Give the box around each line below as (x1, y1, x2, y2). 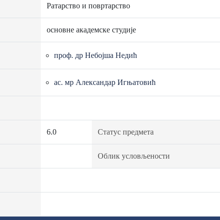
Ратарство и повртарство (46, 1, 130, 10)
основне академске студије (46, 26, 136, 34)
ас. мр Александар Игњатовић (54, 78, 156, 86)
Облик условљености (97, 152, 170, 160)
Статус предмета (97, 128, 154, 136)
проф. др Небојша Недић (54, 51, 137, 59)
